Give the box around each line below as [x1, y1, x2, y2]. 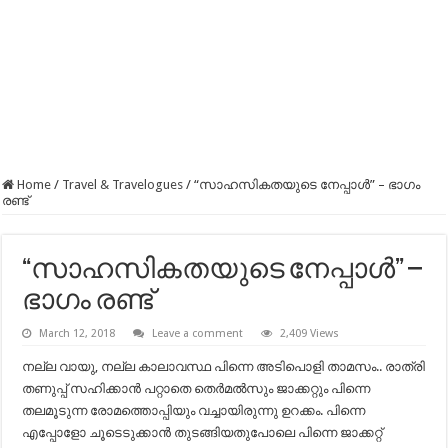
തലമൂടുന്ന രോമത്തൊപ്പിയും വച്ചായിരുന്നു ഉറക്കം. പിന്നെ [22, 403, 366, 418]
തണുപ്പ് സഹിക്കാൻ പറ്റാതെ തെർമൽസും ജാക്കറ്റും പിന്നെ [22, 381, 371, 396]
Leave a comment [152, 327, 244, 340]
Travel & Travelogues [62, 177, 184, 192]
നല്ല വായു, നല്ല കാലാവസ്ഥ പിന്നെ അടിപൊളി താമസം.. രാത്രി [22, 359, 426, 374]
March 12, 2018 [39, 327, 116, 340]
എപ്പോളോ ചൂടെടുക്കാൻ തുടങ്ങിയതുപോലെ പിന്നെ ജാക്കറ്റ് [22, 425, 383, 440]
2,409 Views [280, 327, 340, 340]
